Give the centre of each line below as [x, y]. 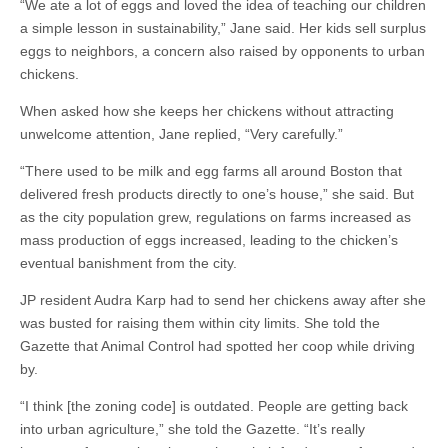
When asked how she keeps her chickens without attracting [207, 111]
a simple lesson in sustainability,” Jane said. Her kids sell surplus [223, 28]
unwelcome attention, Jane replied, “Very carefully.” [181, 134]
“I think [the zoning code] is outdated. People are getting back [214, 406]
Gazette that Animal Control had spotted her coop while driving [217, 346]
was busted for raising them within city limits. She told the [200, 323]
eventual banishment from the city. [128, 263]
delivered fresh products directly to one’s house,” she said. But [217, 194]
